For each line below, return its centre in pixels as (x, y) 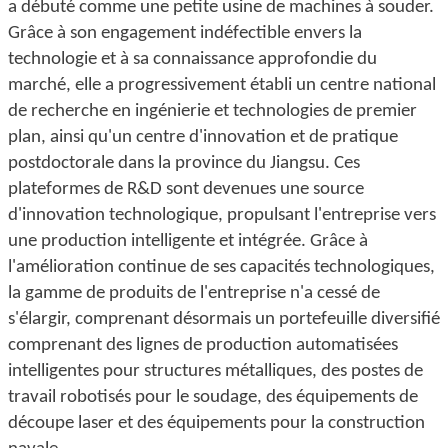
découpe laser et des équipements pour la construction (216, 423)
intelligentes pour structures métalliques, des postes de (215, 371)
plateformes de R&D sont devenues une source (186, 189)
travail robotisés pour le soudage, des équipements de (213, 397)
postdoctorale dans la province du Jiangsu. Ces (184, 163)
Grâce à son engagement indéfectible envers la (185, 33)
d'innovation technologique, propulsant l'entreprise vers (222, 215)
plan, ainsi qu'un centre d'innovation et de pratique (203, 137)
